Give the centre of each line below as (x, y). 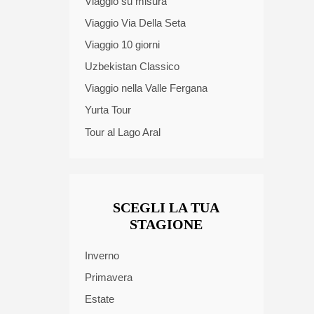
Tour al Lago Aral (123, 132)
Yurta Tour (108, 110)
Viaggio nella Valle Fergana (146, 88)
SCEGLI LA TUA (166, 208)
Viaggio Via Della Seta (135, 23)
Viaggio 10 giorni (122, 45)
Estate (100, 299)
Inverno (102, 256)
